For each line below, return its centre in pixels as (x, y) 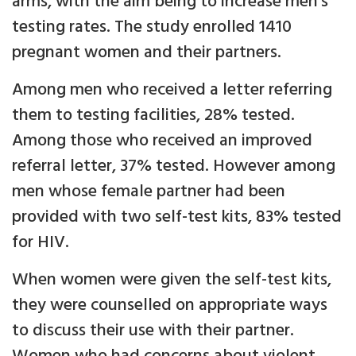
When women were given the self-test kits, (172, 281)
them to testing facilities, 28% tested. (153, 116)
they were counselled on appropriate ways (170, 306)
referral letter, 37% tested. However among (174, 167)
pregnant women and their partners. (147, 53)
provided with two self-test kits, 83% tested (177, 218)
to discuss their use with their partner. (153, 331)
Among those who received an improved (162, 141)
